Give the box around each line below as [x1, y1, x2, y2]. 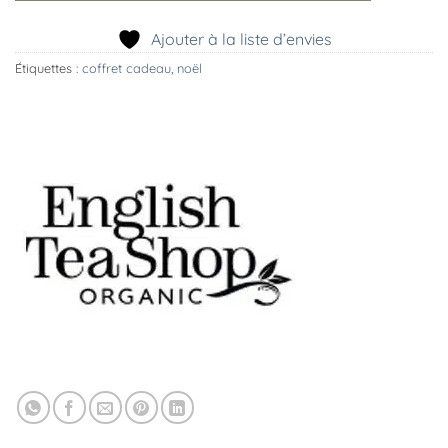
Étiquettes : [15, 59, 82, 76]
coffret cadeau [82, 59, 171, 76]
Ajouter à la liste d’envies [150, 28, 332, 49]
